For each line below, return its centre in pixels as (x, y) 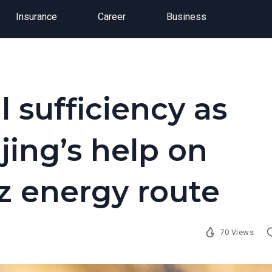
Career (111, 17)
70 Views (237, 232)
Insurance (36, 17)
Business (186, 17)
